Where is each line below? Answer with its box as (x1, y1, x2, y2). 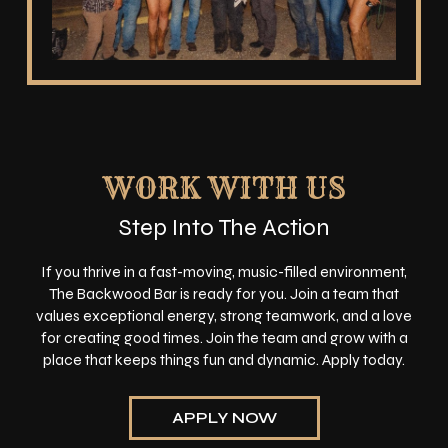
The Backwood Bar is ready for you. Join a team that (49, 285, 399, 304)
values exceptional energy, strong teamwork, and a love (36, 307, 412, 326)
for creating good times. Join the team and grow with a (40, 329, 408, 348)
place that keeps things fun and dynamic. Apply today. (43, 351, 405, 370)
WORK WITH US (102, 170, 346, 208)
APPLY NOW (171, 408, 277, 428)
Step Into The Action (118, 213, 330, 243)
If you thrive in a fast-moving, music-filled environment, (41, 263, 407, 282)
